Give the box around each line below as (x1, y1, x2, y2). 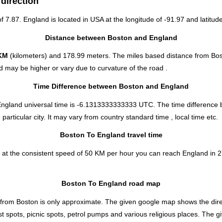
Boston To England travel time (59, 131, 163, 139)
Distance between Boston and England (45, 33, 177, 42)
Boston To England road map (61, 179, 161, 188)
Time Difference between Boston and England (33, 82, 189, 90)
